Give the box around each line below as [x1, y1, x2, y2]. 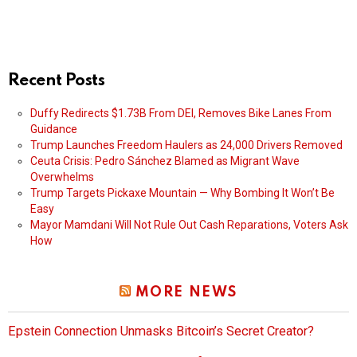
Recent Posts [8, 73, 105, 89]
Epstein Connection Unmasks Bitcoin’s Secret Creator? [8, 324, 314, 339]
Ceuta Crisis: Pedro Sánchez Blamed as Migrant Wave [30, 155, 300, 167]
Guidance [30, 123, 77, 135]
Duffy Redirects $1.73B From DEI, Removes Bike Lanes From [30, 107, 331, 120]
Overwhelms [30, 171, 94, 183]
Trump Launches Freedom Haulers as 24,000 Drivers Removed [30, 139, 343, 151]
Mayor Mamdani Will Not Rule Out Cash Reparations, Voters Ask [30, 218, 348, 231]
